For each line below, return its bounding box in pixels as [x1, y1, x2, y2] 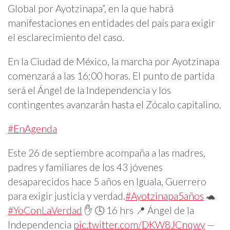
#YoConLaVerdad [8, 204, 82, 217]
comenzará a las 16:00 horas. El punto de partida [8, 69, 215, 82]
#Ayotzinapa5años [125, 190, 204, 202]
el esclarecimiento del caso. [8, 31, 124, 43]
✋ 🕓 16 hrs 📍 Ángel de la [82, 204, 194, 217]
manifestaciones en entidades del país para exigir [8, 16, 215, 29]
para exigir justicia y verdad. [8, 190, 125, 202]
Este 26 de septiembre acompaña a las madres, [8, 147, 205, 159]
